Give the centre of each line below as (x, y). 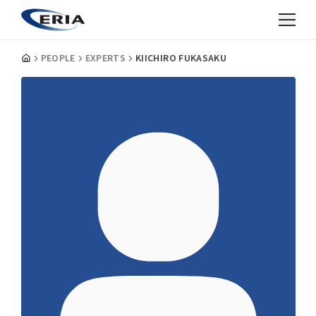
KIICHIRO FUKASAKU (181, 59)
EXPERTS (105, 59)
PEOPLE (58, 59)
